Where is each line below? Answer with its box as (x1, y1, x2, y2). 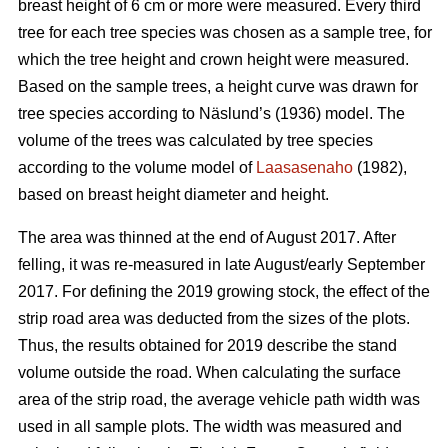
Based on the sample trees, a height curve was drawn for (18, 77, 418, 95)
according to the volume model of (18, 158, 256, 176)
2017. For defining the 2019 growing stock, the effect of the (18, 282, 430, 300)
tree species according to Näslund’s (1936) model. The (18, 104, 405, 122)
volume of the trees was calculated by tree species (18, 131, 373, 149)
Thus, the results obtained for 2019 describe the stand (18, 336, 397, 354)
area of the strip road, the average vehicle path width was (18, 390, 420, 408)
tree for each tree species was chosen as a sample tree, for (18, 23, 432, 41)
